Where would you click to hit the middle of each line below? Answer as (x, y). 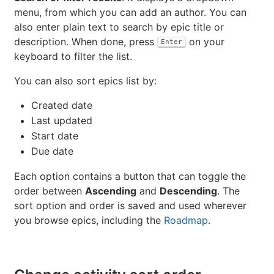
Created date (62, 105)
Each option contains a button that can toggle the (130, 176)
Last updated (62, 120)
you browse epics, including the (89, 220)
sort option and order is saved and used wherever (130, 205)
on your (205, 41)
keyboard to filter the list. (73, 56)
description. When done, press (86, 41)
